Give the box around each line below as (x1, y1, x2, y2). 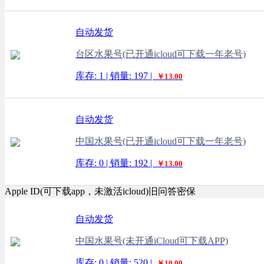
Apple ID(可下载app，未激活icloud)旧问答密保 (5, 186, 196, 196)
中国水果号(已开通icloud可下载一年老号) (75, 136, 246, 146)
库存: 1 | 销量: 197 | (75, 71, 154, 81)
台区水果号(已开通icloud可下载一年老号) (75, 49, 246, 59)
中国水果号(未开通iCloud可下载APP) (75, 236, 228, 246)
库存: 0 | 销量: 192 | (75, 158, 154, 168)
